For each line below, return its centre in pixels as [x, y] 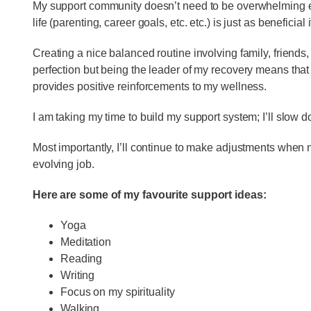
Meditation [85, 242]
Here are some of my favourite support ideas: [149, 194]
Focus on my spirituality [117, 292]
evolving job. [63, 164]
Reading [81, 258]
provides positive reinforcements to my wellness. [150, 86]
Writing [77, 275]
